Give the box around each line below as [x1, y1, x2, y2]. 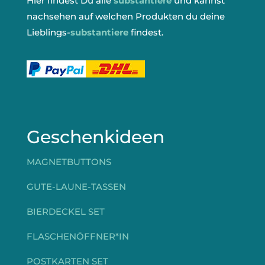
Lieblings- [26, 27, 70, 38]
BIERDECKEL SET [26, 206, 105, 218]
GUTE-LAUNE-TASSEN [26, 181, 126, 193]
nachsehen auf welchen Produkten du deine [26, 11, 225, 22]
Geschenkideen [26, 126, 164, 148]
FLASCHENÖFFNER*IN [26, 231, 129, 243]
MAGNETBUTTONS [26, 156, 111, 168]
